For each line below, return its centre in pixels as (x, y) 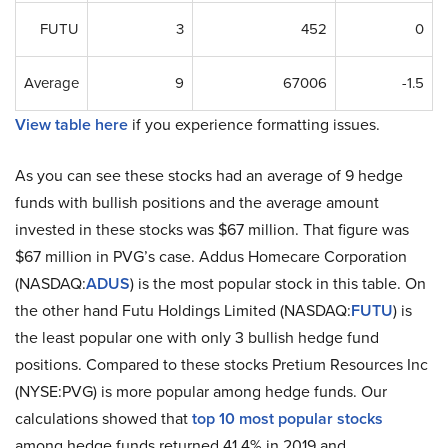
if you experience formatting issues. (254, 124)
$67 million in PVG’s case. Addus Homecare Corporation (211, 256)
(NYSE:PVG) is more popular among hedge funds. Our (201, 391)
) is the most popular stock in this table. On (278, 283)
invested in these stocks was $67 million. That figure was (212, 229)
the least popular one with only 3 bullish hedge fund (197, 337)
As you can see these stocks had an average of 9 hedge (209, 175)
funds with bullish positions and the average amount (197, 202)
